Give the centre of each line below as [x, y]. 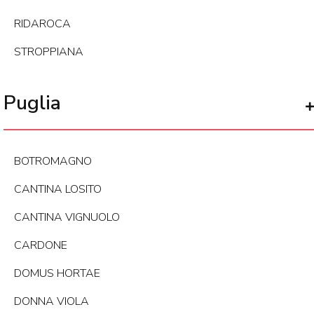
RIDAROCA [42, 24]
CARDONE [41, 246]
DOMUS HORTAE [57, 274]
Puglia [32, 103]
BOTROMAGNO [53, 162]
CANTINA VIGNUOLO [67, 218]
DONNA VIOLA [52, 302]
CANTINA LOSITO [58, 190]
